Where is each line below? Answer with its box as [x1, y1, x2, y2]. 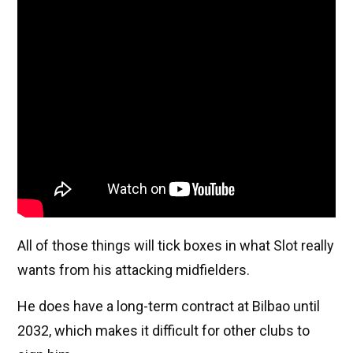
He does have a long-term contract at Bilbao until [17, 298, 320, 315]
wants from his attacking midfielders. [17, 262, 250, 279]
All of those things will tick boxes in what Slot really [17, 237, 334, 255]
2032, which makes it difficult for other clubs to [17, 322, 310, 340]
